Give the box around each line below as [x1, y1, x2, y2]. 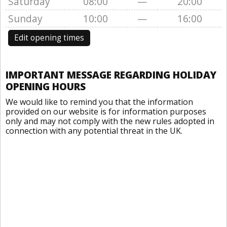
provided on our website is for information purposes [6, 106, 206, 117]
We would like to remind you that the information [6, 96, 193, 107]
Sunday [8, 12, 43, 25]
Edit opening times [14, 32, 84, 43]
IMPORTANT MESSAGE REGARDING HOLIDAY [6, 68, 216, 82]
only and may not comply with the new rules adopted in [6, 116, 214, 127]
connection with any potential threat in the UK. [6, 125, 182, 136]
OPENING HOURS [6, 80, 86, 93]
